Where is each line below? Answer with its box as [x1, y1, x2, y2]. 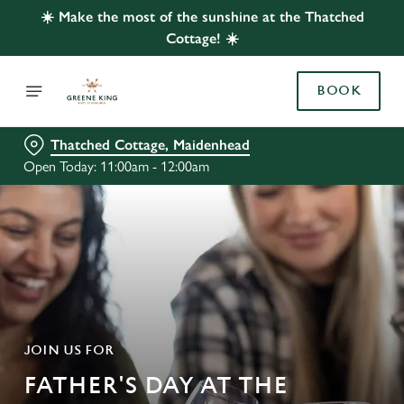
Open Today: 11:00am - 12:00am [23, 158, 209, 175]
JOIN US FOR [23, 343, 114, 358]
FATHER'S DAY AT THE [23, 372, 288, 399]
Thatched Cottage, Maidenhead [50, 136, 250, 153]
